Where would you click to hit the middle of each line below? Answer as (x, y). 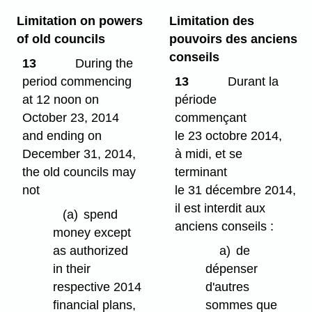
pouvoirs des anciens (233, 39)
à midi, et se (209, 154)
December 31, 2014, (79, 154)
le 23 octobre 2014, (229, 136)
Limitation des (211, 21)
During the (102, 64)
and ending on (62, 136)
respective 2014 (97, 287)
